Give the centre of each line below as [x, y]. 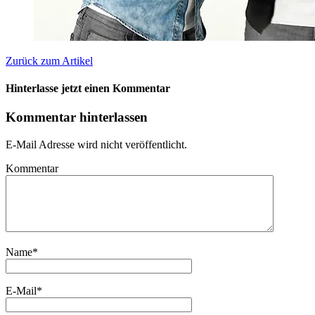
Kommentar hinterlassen [77, 117]
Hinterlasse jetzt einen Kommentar [88, 89]
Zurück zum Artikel [49, 60]
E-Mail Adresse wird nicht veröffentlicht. [96, 145]
